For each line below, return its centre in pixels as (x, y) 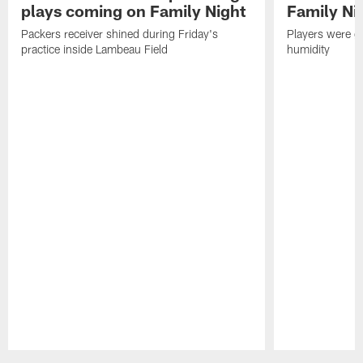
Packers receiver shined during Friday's (120, 33)
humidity (308, 49)
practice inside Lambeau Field (95, 49)
